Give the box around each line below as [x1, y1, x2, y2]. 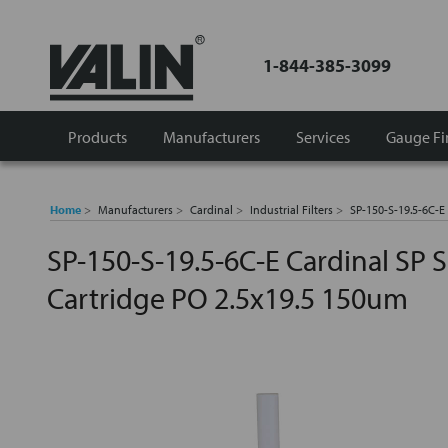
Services [296, 126, 350, 147]
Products [68, 126, 127, 147]
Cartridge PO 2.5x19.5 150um [47, 279, 408, 317]
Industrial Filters [250, 202, 333, 217]
